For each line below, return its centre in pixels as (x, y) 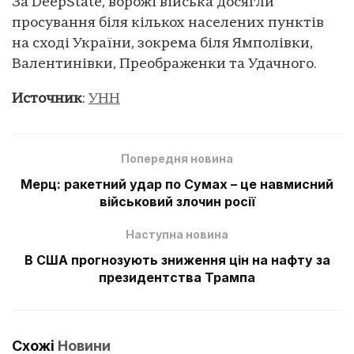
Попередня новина (177, 158)
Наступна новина (177, 234)
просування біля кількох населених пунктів (168, 23)
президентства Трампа (177, 277)
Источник (47, 99)
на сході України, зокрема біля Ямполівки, (162, 43)
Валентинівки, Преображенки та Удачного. (164, 64)
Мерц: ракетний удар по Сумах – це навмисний (177, 184)
